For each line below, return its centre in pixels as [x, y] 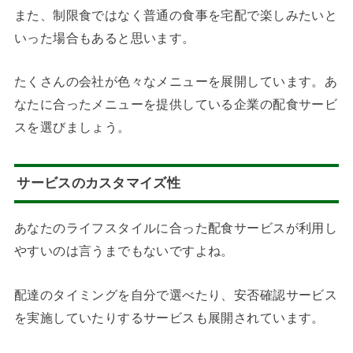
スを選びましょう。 [72, 127]
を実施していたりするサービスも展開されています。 [169, 317]
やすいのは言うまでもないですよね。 [124, 251]
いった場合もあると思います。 [104, 38]
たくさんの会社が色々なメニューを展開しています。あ [176, 82]
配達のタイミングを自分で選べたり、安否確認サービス [176, 294]
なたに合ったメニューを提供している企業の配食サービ [176, 104]
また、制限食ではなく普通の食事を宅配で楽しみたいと [176, 15]
